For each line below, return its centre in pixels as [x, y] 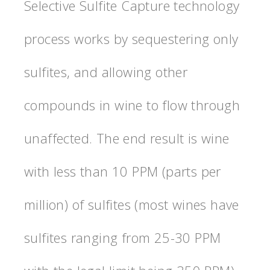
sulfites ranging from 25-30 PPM [123, 237]
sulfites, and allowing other [106, 71]
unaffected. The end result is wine [127, 138]
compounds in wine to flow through [132, 105]
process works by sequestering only [131, 38]
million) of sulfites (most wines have [132, 204]
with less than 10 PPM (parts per [123, 171]
